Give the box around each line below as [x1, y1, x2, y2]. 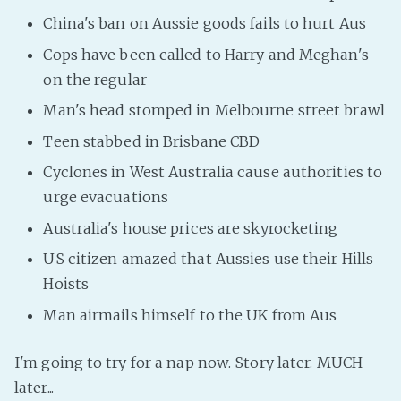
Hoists [43, 275, 90, 294]
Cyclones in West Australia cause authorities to [43, 163, 383, 182]
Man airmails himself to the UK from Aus [43, 305, 337, 324]
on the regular [43, 70, 147, 89]
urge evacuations [43, 188, 169, 207]
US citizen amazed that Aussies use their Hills [43, 250, 374, 269]
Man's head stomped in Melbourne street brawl [43, 101, 385, 120]
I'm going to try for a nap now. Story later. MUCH [14, 353, 363, 371]
